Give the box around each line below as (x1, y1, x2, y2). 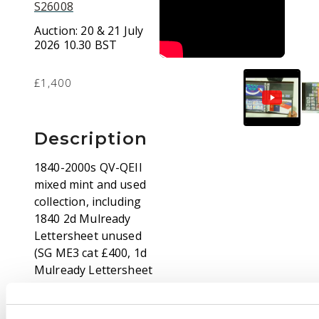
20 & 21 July (80, 23, 144, 38)
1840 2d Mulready (34, 211, 131, 226)
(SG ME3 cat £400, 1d (34, 245, 147, 261)
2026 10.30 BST (34, 37, 117, 53)
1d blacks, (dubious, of (34, 296, 156, 312)
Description (34, 128, 147, 149)
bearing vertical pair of (34, 279, 159, 295)
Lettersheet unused (34, 228, 142, 244)
